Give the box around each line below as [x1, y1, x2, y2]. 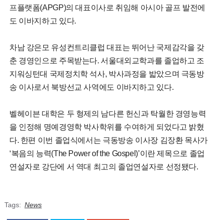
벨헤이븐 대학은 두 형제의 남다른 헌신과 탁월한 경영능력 [9, 109, 206, 118]
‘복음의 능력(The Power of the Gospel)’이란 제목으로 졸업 [9, 149, 205, 158]
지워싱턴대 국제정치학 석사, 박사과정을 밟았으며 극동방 [9, 69, 204, 78]
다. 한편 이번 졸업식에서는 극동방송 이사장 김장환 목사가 [9, 136, 208, 144]
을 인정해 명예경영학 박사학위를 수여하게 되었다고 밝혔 [9, 122, 204, 131]
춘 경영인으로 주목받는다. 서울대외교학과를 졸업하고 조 [9, 56, 204, 65]
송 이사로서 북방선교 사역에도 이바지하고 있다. [9, 82, 174, 91]
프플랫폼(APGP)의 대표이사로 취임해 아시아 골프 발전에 [9, 3, 205, 12]
